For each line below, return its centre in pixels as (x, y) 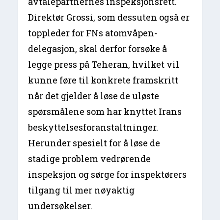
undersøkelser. (60, 206)
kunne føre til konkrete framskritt (103, 80)
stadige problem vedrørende (90, 159)
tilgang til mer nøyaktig (82, 190)
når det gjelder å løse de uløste (94, 96)
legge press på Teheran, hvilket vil (104, 65)
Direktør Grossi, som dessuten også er (109, 17)
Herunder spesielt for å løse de (94, 143)
